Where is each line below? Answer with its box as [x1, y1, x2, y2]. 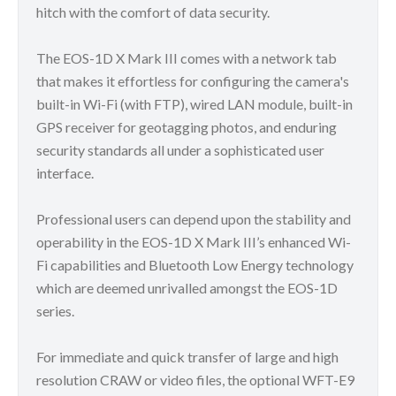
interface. [36, 164, 94, 182]
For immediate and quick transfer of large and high [36, 348, 339, 366]
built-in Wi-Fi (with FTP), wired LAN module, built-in [36, 95, 353, 113]
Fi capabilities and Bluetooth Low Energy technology [36, 256, 354, 274]
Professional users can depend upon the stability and [36, 210, 351, 228]
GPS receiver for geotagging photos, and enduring [36, 118, 337, 136]
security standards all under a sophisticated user [36, 141, 324, 159]
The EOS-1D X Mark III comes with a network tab [36, 49, 337, 67]
